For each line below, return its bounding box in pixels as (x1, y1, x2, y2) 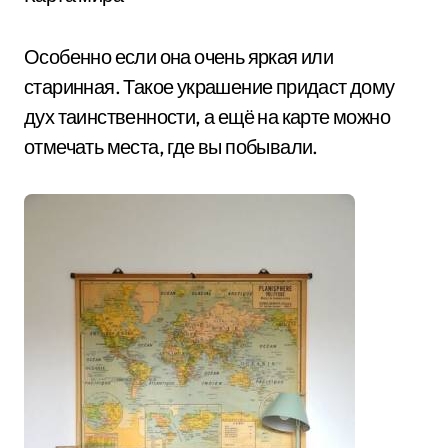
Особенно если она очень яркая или (24, 44, 334, 69)
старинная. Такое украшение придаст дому (24, 74, 395, 99)
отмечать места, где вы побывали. (24, 134, 318, 159)
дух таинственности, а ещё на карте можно (24, 104, 390, 129)
